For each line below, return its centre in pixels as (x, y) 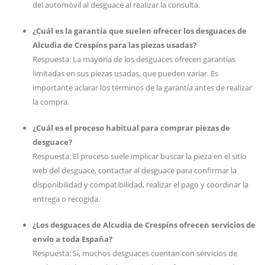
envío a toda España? (72, 239)
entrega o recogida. (66, 199)
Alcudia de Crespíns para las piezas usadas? (114, 45)
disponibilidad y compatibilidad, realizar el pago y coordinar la (140, 185)
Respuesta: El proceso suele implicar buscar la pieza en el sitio (140, 156)
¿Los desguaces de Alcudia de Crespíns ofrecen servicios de (144, 225)
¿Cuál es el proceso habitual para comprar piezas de (131, 128)
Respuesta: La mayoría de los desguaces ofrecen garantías (134, 59)
